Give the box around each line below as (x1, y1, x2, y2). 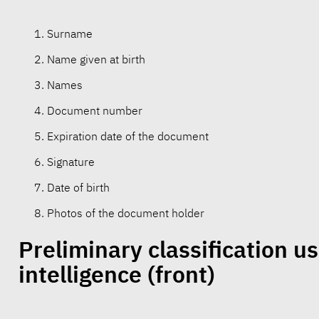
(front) (147, 259, 215, 290)
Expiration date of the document (46, 129, 209, 144)
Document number (46, 103, 142, 118)
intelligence (18, 259, 142, 290)
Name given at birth (46, 52, 145, 67)
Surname (46, 26, 93, 41)
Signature (46, 155, 95, 169)
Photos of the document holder (46, 206, 204, 221)
